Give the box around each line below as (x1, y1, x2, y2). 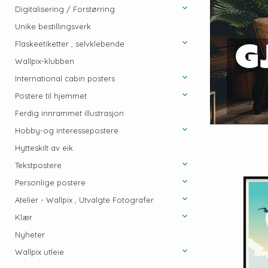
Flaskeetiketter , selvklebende (15, 39, 124, 48)
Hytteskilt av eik (15, 143, 73, 153)
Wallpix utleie (15, 247, 64, 257)
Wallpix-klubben (15, 56, 74, 66)
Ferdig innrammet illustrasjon (15, 108, 124, 118)
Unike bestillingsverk (15, 22, 91, 31)
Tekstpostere (15, 160, 62, 170)
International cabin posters (15, 74, 115, 83)
